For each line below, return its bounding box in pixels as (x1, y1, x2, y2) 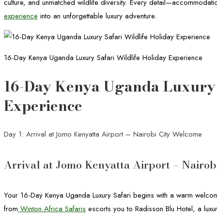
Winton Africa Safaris (18, 203, 86, 215)
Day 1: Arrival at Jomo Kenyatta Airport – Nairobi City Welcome (4, 128, 202, 139)
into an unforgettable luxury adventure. (38, 11, 156, 21)
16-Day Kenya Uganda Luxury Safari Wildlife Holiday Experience (4, 52, 202, 63)
